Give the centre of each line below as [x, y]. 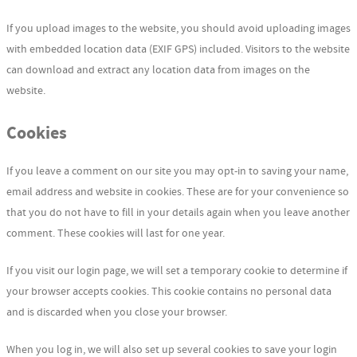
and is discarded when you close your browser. [117, 312]
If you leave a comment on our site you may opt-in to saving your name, [177, 171]
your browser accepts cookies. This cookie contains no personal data [169, 291]
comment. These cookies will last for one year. [116, 233]
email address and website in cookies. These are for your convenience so [178, 192]
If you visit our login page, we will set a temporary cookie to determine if [177, 271]
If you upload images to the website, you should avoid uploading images [178, 28]
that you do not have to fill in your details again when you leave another [178, 212]
